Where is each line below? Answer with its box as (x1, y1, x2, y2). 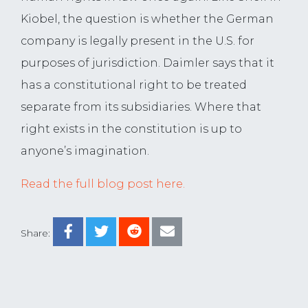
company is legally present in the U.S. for (21, 34, 254, 48)
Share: (21, 227, 50, 240)
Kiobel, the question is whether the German (21, 12, 274, 26)
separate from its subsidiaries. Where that (21, 100, 261, 114)
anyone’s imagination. (21, 144, 149, 158)
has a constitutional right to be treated (21, 78, 247, 92)
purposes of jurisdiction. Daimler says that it (21, 56, 274, 70)
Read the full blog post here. (21, 177, 185, 191)
